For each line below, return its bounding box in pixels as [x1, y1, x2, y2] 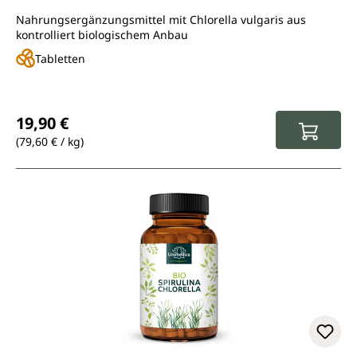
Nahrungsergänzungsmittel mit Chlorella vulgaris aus [16, 12, 306, 27]
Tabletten [35, 50, 85, 66]
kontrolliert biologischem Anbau [16, 27, 188, 42]
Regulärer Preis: [15, 99, 122, 118]
